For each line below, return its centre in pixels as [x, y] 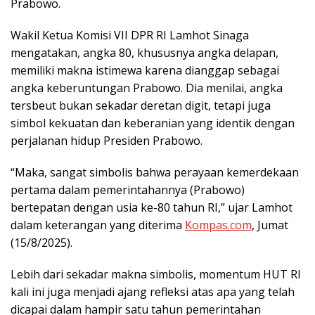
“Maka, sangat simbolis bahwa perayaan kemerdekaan [155, 172]
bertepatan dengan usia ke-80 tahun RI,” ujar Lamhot [152, 207]
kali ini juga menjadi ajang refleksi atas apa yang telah [153, 291]
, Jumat [270, 225]
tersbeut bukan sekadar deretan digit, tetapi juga [141, 105]
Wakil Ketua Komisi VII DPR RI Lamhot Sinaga [130, 35]
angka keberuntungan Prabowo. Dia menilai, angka [147, 88]
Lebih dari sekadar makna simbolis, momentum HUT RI [156, 274]
